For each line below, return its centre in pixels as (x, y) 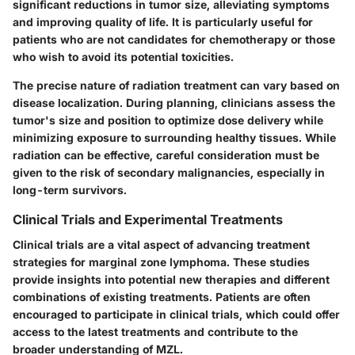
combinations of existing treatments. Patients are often (162, 297)
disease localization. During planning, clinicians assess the (174, 102)
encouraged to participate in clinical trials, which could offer (176, 315)
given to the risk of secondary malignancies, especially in (169, 172)
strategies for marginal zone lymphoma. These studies (161, 262)
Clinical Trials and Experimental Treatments (148, 219)
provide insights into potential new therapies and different (171, 280)
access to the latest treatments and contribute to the (155, 332)
